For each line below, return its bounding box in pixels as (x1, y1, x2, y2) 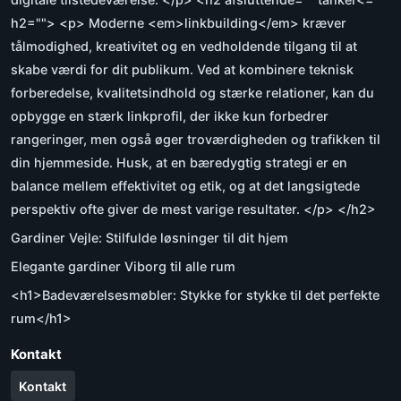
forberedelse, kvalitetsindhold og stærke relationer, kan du (11, 85, 374, 101)
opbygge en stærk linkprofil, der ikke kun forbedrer (11, 108, 328, 124)
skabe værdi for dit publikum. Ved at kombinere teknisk (11, 62, 354, 78)
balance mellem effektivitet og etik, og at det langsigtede (11, 178, 360, 194)
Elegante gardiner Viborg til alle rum (11, 259, 235, 275)
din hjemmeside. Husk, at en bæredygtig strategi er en (11, 155, 347, 171)
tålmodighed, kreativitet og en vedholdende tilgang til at (11, 38, 357, 55)
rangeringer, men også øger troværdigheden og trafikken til (11, 132, 380, 148)
